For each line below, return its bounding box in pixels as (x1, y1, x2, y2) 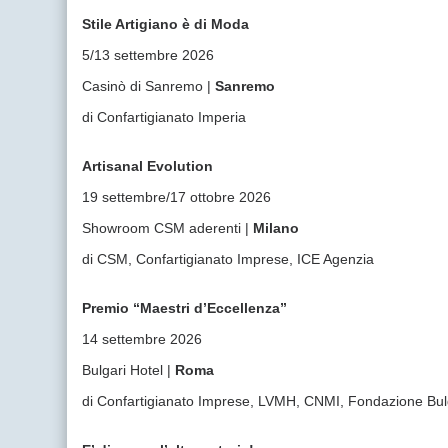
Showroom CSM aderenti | (82, 220, 254, 236)
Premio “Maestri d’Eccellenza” (82, 300, 288, 316)
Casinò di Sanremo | (82, 78, 216, 94)
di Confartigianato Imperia (82, 109, 247, 125)
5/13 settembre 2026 (82, 47, 215, 63)
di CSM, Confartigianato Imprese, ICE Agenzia (82, 251, 375, 267)
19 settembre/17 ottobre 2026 (82, 189, 272, 205)
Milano (253, 220, 300, 236)
